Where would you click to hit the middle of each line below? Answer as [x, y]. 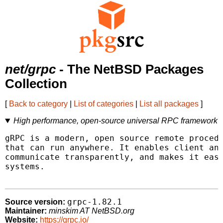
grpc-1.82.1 [95, 202]
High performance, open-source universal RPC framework [115, 121]
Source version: [35, 202]
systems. [25, 167]
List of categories [104, 104]
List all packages [169, 104]
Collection [36, 84]
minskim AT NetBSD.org [92, 211]
